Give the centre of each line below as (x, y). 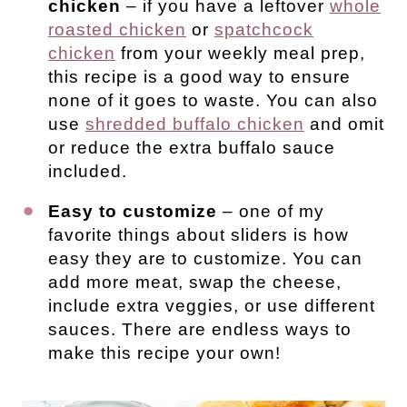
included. (90, 171)
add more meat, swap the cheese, (195, 282)
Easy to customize (133, 211)
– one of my (271, 211)
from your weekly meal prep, (240, 53)
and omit (344, 124)
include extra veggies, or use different (212, 305)
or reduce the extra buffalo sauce (192, 147)
